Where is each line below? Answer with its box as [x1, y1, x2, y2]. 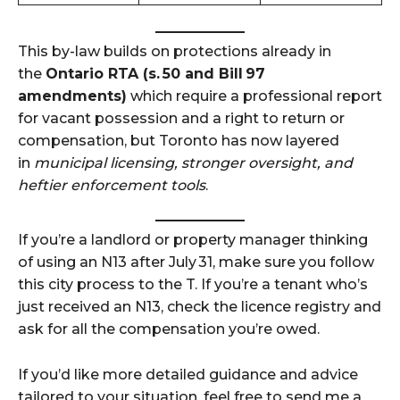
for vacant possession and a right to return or [18, 109, 345, 127]
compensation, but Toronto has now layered [18, 131, 339, 149]
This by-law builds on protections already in [18, 42, 331, 60]
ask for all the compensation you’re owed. [18, 320, 320, 337]
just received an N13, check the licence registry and [18, 297, 381, 315]
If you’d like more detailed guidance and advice [18, 365, 358, 383]
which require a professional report [127, 87, 382, 104]
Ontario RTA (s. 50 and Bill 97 [46, 64, 265, 82]
